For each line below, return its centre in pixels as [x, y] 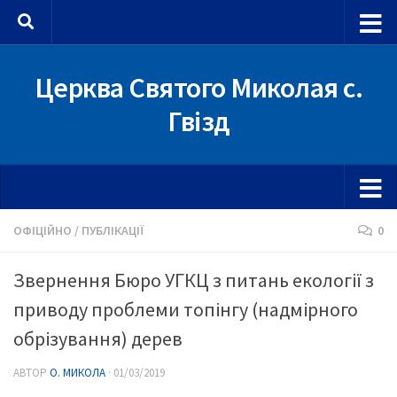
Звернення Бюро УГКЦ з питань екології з [194, 280]
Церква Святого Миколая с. [198, 88]
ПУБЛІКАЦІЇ [113, 230]
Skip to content [73, 26]
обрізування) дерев [98, 339]
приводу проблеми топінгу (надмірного [186, 309]
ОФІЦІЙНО [43, 230]
